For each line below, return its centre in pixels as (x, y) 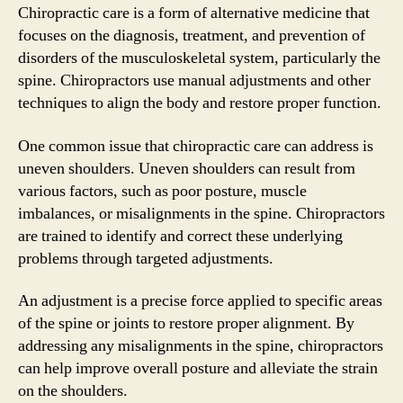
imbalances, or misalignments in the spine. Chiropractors (201, 213)
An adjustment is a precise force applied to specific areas (200, 301)
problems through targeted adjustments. (146, 258)
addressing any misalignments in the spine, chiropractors (201, 346)
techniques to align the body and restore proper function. (200, 103)
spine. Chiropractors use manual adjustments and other (194, 81)
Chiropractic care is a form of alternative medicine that (194, 13)
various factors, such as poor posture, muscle (162, 191)
